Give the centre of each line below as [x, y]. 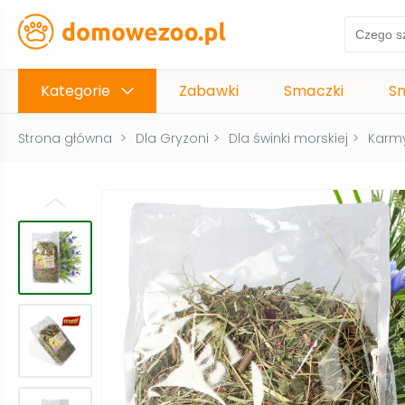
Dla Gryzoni [172, 138]
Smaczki [314, 91]
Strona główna [65, 138]
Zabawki [209, 91]
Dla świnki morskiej [288, 138]
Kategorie [75, 91]
